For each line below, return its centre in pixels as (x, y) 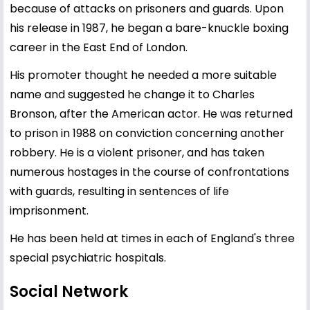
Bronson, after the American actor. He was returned (151, 113)
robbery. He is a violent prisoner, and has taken (137, 152)
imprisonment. (49, 210)
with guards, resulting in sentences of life (119, 191)
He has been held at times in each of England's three (152, 238)
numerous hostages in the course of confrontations (149, 172)
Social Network (69, 291)
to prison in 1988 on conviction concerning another (147, 133)
